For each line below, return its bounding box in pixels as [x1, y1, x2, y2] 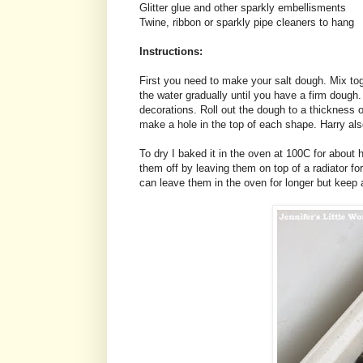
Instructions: [139, 45, 203, 58]
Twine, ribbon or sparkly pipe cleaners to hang [139, 16, 354, 29]
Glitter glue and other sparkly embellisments [139, 2, 346, 15]
